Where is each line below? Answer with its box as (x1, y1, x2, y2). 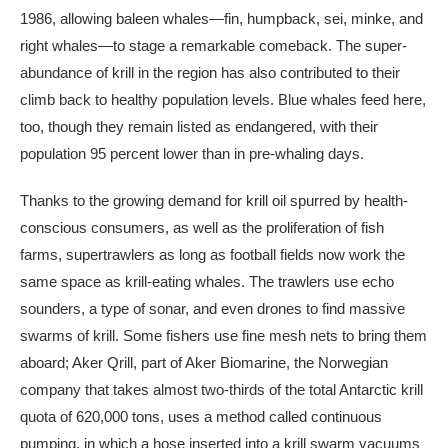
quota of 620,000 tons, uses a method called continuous (20, 407, 382, 425)
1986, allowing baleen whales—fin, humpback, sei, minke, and (20, 9, 423, 27)
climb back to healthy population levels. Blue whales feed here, (20, 90, 426, 108)
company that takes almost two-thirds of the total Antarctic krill (20, 380, 423, 398)
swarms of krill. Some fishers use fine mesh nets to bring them (20, 326, 427, 344)
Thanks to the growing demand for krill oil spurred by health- (20, 191, 408, 209)
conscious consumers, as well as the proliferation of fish (20, 218, 384, 236)
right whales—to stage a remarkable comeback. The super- (20, 36, 407, 54)
